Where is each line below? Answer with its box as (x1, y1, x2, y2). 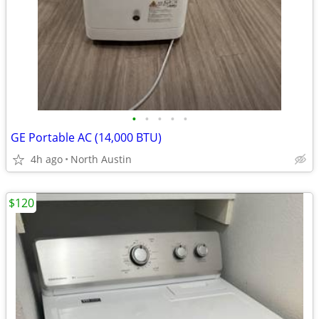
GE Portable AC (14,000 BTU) (11, 130, 162, 145)
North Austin (70, 152, 132, 166)
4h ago (31, 152, 63, 166)
